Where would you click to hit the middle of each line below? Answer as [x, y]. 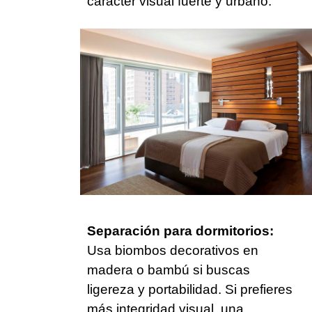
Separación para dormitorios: [180, 231]
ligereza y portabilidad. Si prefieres [190, 290]
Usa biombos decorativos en [173, 251]
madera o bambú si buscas [169, 270]
